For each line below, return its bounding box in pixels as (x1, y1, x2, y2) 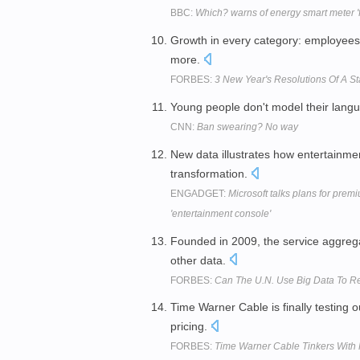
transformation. (170, 166, 251, 180)
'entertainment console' (170, 207, 271, 219)
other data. (170, 253, 229, 267)
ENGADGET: (170, 187, 228, 199)
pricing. (170, 320, 211, 333)
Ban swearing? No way (197, 121, 298, 133)
